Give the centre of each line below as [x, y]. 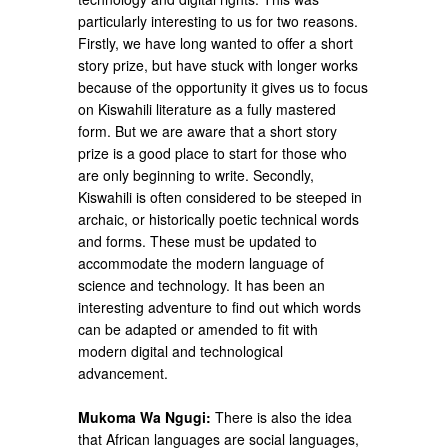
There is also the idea [282, 417]
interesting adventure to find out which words [220, 306]
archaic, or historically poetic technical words [219, 218]
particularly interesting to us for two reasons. [218, 20]
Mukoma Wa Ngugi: [145, 417]
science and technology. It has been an [202, 284]
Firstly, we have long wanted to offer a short [216, 42]
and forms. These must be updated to [198, 240]
